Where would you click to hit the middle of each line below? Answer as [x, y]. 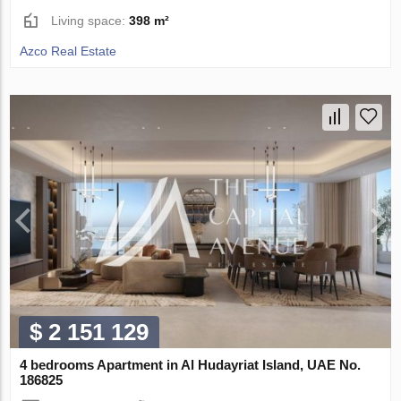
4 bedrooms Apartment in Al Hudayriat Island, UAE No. [191, 365]
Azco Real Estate [68, 51]
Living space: [90, 20]
